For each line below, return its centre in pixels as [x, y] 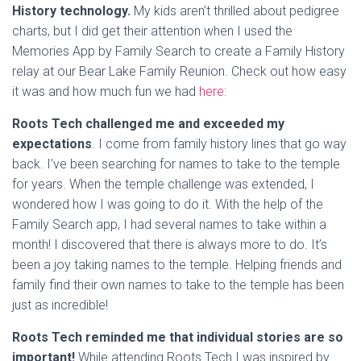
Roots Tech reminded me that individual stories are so [178, 338]
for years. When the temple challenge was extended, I [163, 185]
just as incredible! [60, 305]
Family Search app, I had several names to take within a [169, 225]
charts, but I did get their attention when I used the [152, 31]
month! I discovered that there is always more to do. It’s [170, 245]
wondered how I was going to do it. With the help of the [168, 205]
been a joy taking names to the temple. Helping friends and [177, 265]
